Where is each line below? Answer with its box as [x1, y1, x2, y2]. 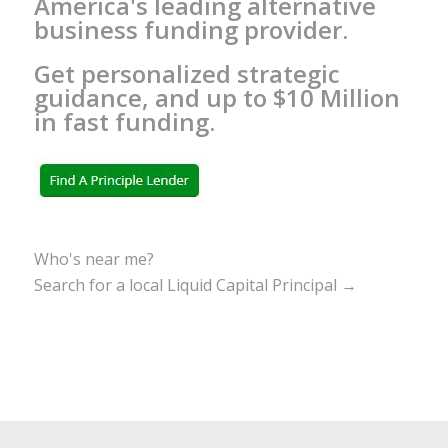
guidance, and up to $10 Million [33, 81, 400, 115]
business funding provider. [33, 12, 348, 46]
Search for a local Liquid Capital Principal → [33, 273, 357, 296]
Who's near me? [33, 247, 154, 270]
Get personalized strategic [33, 57, 340, 91]
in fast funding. [33, 105, 215, 139]
